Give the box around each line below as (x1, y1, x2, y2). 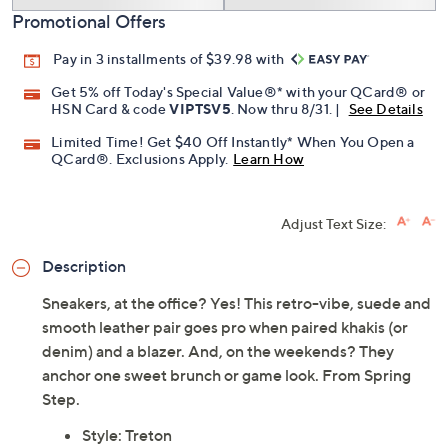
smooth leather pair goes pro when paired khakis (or (42, 317, 408, 338)
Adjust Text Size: (281, 215, 386, 233)
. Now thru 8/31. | (230, 100, 344, 118)
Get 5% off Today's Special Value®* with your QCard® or (51, 83, 426, 101)
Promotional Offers (12, 11, 166, 32)
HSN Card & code (51, 100, 170, 118)
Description (42, 256, 126, 277)
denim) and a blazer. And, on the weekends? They (42, 341, 394, 362)
